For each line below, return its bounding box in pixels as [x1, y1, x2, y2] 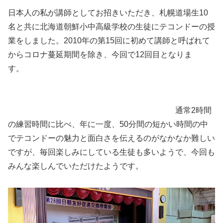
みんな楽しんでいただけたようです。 [8, 162, 143, 171]
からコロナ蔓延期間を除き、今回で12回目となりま [8, 50, 192, 59]
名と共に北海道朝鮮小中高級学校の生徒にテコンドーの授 [8, 22, 215, 31]
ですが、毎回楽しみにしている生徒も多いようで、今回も [8, 148, 215, 157]
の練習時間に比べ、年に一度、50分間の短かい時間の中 [8, 120, 208, 129]
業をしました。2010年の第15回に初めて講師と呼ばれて [8, 36, 210, 45]
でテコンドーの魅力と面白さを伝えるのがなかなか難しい [8, 134, 215, 143]
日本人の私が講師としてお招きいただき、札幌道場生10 [8, 8, 208, 17]
